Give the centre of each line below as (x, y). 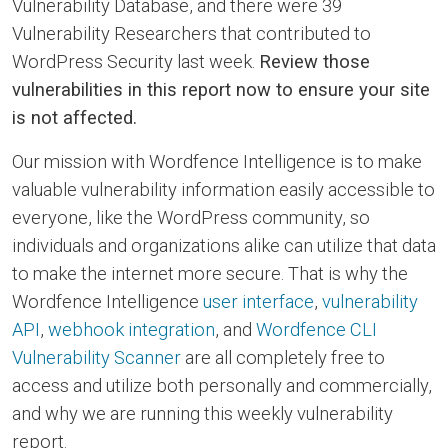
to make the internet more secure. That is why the (210, 274)
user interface (258, 302)
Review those (314, 62)
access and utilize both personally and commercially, (222, 386)
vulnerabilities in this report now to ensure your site (221, 90)
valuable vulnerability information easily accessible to (223, 190)
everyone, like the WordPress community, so (191, 218)
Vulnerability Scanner (96, 358)
